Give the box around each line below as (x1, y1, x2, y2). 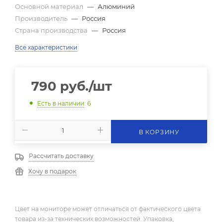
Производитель (15, 14, 69, 23)
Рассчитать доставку (29, 152, 94, 160)
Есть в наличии (37, 99, 84, 107)
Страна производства (15, 26, 89, 35)
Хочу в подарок (28, 167, 76, 175)
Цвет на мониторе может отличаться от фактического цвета (15, 205, 201, 213)
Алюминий (98, 2, 135, 11)
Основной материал (15, 2, 85, 11)
